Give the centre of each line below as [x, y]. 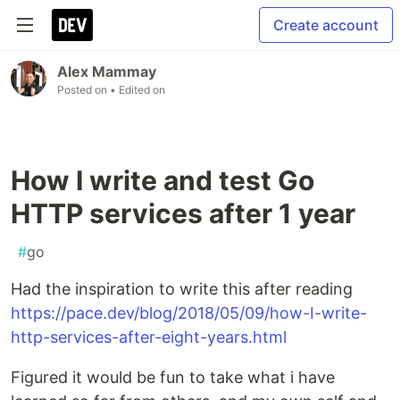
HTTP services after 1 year [183, 213]
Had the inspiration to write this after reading [182, 289]
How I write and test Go [162, 180]
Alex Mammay [107, 71]
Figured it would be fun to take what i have [173, 377]
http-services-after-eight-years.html [149, 337]
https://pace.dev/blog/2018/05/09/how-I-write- [189, 313]
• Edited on [137, 90]
